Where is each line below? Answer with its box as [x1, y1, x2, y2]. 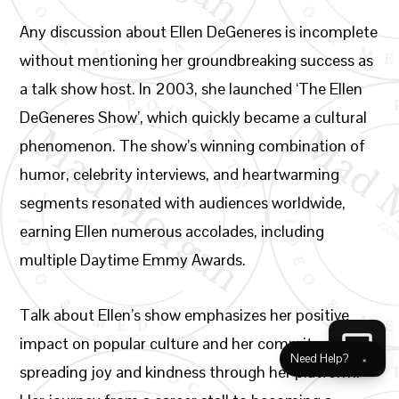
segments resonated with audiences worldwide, [20, 192, 346, 213]
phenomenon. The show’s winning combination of [20, 135, 366, 156]
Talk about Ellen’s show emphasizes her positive [20, 305, 350, 325]
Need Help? [290, 351, 348, 366]
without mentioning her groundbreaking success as [20, 50, 374, 70]
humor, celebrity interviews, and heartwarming [20, 164, 340, 184]
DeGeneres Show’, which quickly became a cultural [20, 107, 368, 127]
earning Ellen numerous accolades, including [20, 221, 325, 241]
